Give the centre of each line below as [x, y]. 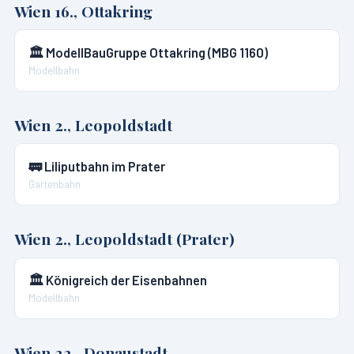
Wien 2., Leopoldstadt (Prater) [124, 238]
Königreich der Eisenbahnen [127, 280]
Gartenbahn [55, 185]
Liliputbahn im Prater [105, 166]
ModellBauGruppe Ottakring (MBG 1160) [157, 53]
